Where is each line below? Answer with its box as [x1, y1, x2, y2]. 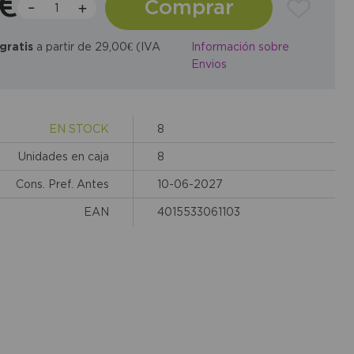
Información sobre [190, 40, 289, 53]
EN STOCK [48, 122, 109, 134]
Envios [190, 58, 227, 70]
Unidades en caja [17, 149, 109, 162]
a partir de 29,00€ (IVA [32, 40, 160, 52]
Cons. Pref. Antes [15, 177, 109, 190]
